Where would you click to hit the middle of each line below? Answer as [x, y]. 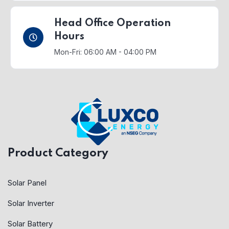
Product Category [58, 153]
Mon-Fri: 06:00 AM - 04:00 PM [105, 52]
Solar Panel [27, 182]
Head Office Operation [112, 23]
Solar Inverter [31, 203]
